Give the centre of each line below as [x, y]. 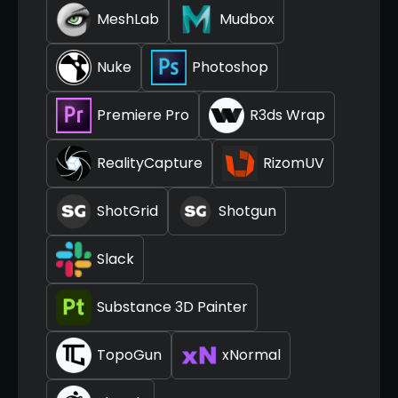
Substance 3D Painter [172, 307]
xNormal [251, 355]
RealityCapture [150, 163]
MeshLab [128, 20]
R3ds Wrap [287, 115]
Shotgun [247, 211]
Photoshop [230, 68]
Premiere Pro [143, 115]
